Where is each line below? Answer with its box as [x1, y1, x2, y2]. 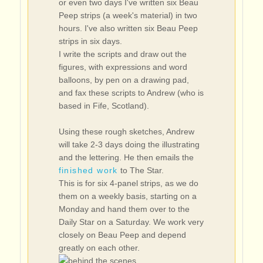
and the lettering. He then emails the [58, 152, 194, 162]
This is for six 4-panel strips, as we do [58, 178, 198, 188]
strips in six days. [58, 36, 122, 46]
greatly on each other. [58, 242, 140, 252]
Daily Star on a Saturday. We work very [58, 217, 204, 227]
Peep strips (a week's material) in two [58, 10, 197, 20]
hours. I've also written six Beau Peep [58, 23, 198, 33]
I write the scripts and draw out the [58, 49, 187, 59]
